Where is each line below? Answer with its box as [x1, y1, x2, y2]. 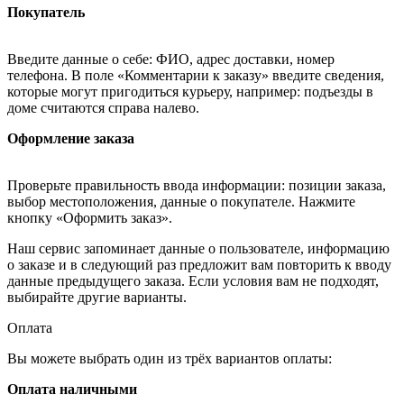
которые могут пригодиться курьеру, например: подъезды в [7, 84, 373, 100]
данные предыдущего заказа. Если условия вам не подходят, [7, 273, 379, 289]
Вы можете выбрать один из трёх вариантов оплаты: [7, 351, 332, 367]
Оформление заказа [7, 131, 134, 147]
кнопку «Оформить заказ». [7, 210, 172, 226]
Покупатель [7, 5, 85, 21]
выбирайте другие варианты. [7, 289, 187, 306]
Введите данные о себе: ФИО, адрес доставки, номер [7, 51, 335, 68]
